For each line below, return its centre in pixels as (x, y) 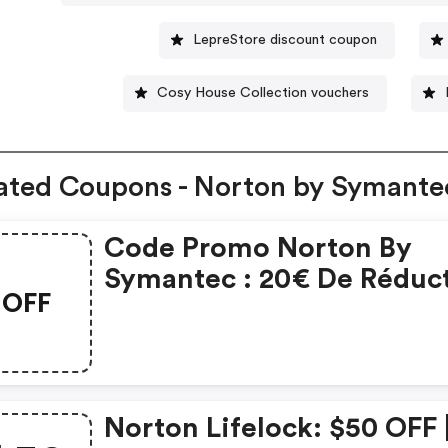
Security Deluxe (209, 341)
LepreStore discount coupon (285, 39)
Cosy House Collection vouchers (263, 92)
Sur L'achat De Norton (249, 310)
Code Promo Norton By (258, 248)
